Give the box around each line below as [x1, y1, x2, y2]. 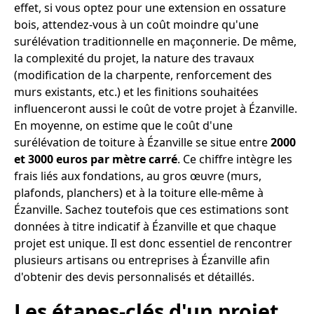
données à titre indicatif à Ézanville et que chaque [14, 219, 276, 235]
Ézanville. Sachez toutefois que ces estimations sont [14, 202, 289, 218]
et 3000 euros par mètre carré [14, 151, 177, 168]
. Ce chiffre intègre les [177, 151, 292, 168]
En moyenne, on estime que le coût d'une [14, 118, 233, 134]
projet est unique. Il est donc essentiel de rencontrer [14, 235, 292, 252]
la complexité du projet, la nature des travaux [14, 50, 254, 67]
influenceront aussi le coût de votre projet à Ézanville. [14, 101, 297, 117]
